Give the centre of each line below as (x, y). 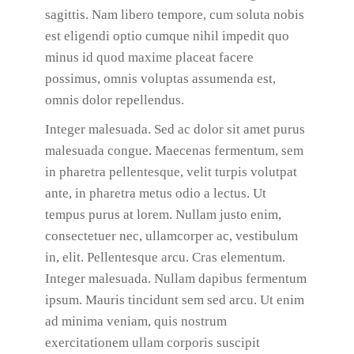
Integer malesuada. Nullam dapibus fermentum (175, 279)
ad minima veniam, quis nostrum (136, 321)
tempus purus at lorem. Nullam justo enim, (163, 215)
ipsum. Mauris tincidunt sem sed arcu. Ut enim (174, 300)
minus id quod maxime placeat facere (149, 57)
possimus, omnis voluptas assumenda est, (160, 79)
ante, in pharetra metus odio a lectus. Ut (155, 193)
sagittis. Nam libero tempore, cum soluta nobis (174, 15)
